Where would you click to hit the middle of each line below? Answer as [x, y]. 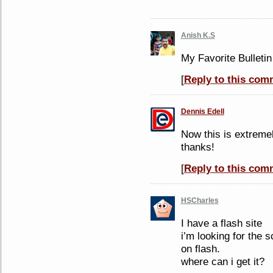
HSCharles [200, 200]
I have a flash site [221, 223]
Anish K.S [198, 35]
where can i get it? [222, 261]
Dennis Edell [202, 111]
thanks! [197, 147]
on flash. [200, 248]
